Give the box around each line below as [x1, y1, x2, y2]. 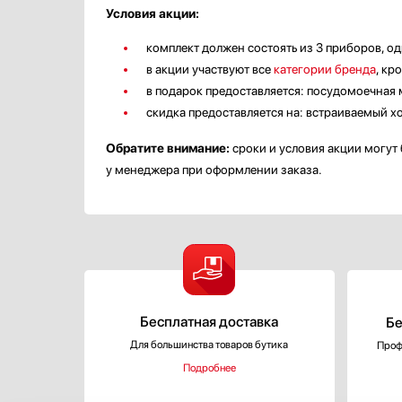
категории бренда [274, 62, 376, 76]
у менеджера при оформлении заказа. [106, 162, 322, 177]
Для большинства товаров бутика [130, 338, 289, 351]
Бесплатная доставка [140, 313, 279, 330]
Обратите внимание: [106, 141, 230, 155]
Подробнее [182, 362, 236, 374]
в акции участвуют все [146, 62, 274, 76]
